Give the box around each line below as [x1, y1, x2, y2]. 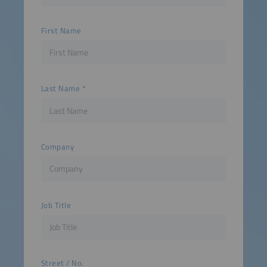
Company [41, 141, 74, 153]
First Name [41, 24, 82, 36]
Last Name [41, 83, 80, 95]
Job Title [41, 199, 72, 211]
